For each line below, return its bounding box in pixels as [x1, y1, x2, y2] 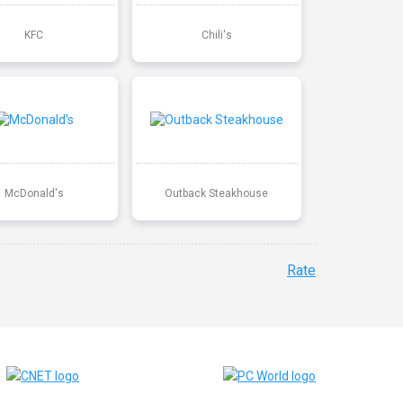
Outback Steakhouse [165, 186, 269, 200]
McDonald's [4, 186, 64, 200]
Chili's [201, 28, 232, 41]
